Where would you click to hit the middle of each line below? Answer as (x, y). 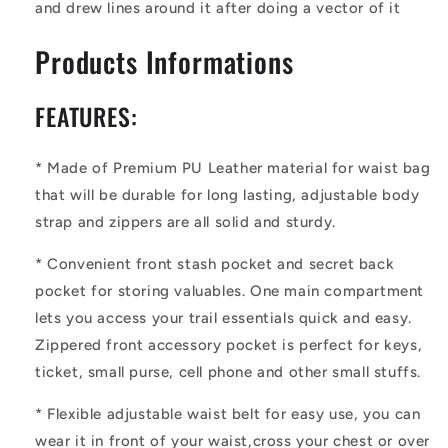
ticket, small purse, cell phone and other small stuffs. (228, 371)
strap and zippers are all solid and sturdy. (185, 221)
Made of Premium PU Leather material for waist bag (239, 167)
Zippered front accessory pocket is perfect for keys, (229, 344)
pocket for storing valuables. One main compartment (230, 290)
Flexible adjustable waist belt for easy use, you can (234, 413)
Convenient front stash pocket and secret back (221, 263)
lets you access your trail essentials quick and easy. (223, 317)
